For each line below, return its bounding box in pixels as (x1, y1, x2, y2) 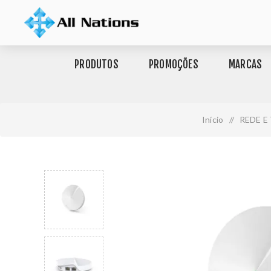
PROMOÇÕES (148, 58, 198, 71)
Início (201, 114, 224, 125)
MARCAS (228, 58, 263, 71)
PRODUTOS (74, 58, 119, 71)
